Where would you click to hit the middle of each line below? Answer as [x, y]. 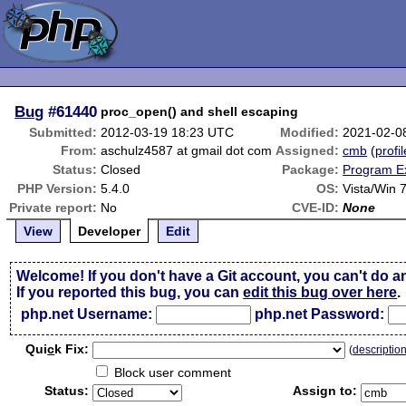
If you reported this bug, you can [130, 292]
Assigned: [308, 150]
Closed [121, 169]
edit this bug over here [320, 292]
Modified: [310, 132]
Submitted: [63, 132]
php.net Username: [87, 314]
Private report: [53, 208]
